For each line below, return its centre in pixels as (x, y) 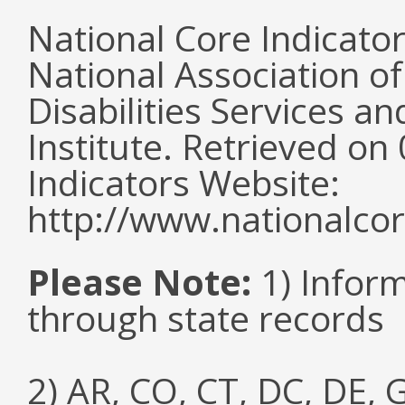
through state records (206, 318)
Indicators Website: (184, 182)
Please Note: (139, 282)
